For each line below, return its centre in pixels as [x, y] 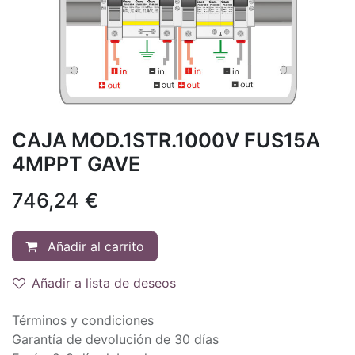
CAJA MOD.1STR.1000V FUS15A [166, 140]
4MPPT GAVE [76, 164]
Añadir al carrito [94, 246]
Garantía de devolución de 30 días [115, 339]
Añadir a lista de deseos [104, 282]
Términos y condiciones [83, 320]
